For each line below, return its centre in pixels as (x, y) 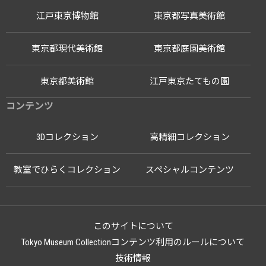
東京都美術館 (67, 81)
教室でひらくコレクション (67, 170)
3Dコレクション (67, 137)
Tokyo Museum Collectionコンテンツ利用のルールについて (133, 242)
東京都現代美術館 (67, 49)
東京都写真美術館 (189, 16)
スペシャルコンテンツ (189, 170)
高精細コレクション (189, 137)
